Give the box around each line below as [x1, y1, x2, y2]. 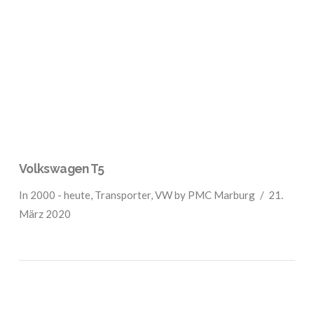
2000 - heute [29, 188, 90, 201]
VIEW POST [128, 47, 185, 58]
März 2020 [18, 207, 71, 220]
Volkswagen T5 [18, 161, 104, 176]
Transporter [94, 188, 151, 201]
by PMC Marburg [172, 188, 255, 201]
